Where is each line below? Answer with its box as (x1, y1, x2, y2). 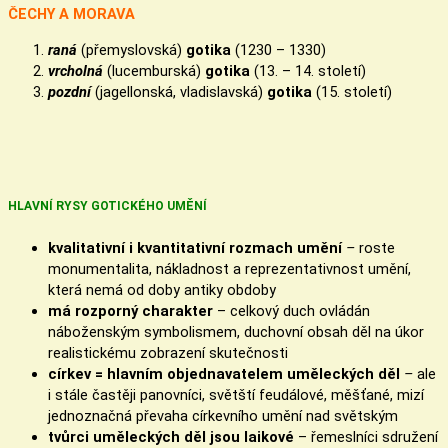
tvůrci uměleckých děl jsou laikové (48, 427, 294, 446)
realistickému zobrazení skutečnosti (48, 343, 288, 362)
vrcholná (48, 61, 103, 80)
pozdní (48, 82, 91, 101)
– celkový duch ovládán (213, 301, 370, 320)
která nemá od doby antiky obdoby (48, 280, 276, 299)
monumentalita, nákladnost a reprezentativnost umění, (48, 259, 411, 278)
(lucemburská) (103, 61, 205, 80)
